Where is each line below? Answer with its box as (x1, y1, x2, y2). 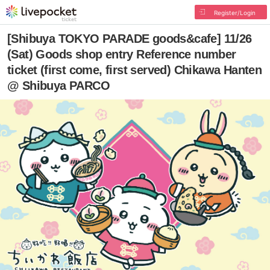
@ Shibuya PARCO (7, 79, 110, 92)
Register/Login (213, 9, 256, 16)
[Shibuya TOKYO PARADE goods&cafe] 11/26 (7, 32, 252, 45)
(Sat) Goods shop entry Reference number (7, 48, 236, 61)
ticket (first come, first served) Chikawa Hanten (7, 63, 262, 77)
